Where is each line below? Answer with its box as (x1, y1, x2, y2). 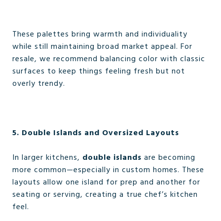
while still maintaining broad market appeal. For (12, 40, 192, 53)
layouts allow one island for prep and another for (12, 176, 200, 189)
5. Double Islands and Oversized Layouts (12, 127, 179, 140)
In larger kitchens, (12, 151, 82, 164)
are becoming (142, 151, 195, 164)
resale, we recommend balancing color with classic (12, 53, 205, 66)
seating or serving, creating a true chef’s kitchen (12, 188, 198, 201)
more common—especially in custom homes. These (12, 164, 204, 177)
